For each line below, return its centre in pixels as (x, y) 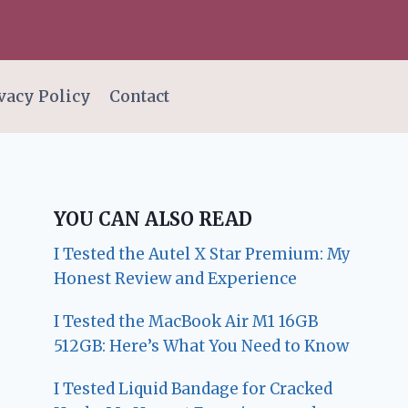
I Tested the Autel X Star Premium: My (203, 255)
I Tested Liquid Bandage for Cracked (194, 389)
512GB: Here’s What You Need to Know (202, 347)
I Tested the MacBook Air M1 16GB (186, 322)
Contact (139, 96)
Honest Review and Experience (176, 279)
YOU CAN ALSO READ (153, 219)
